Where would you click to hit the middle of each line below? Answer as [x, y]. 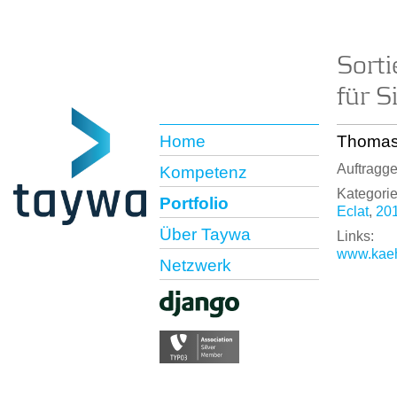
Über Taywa [205, 234]
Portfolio [194, 203]
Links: [355, 236]
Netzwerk [195, 265]
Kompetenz [203, 172]
